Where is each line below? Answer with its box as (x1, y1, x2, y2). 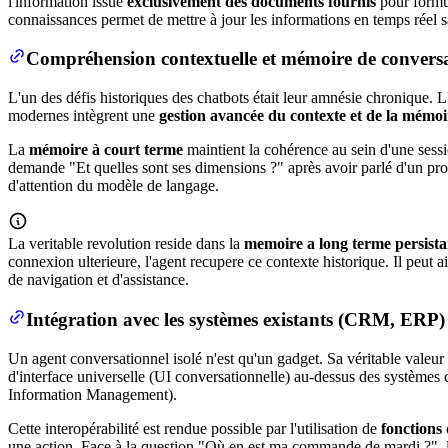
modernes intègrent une (8, 107, 159, 125)
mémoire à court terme (29, 141, 183, 159)
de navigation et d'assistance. (8, 271, 189, 289)
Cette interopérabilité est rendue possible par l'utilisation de (8, 419, 381, 437)
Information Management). (8, 385, 177, 403)
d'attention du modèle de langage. (8, 177, 219, 195)
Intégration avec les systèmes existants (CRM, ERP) (26, 308, 445, 330)
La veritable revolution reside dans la (8, 235, 244, 253)
